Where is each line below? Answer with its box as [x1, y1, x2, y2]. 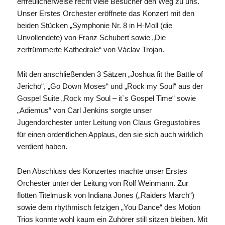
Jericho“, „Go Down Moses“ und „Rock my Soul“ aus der [17, 81, 203, 90]
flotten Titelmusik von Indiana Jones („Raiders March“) [17, 190, 194, 199]
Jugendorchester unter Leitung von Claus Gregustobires [17, 118, 200, 127]
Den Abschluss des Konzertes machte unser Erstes [17, 166, 187, 175]
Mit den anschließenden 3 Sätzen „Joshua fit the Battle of [17, 69, 203, 78]
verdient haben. [17, 142, 67, 151]
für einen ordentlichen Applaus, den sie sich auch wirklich [17, 130, 203, 139]
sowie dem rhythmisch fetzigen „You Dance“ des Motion [17, 202, 200, 211]
